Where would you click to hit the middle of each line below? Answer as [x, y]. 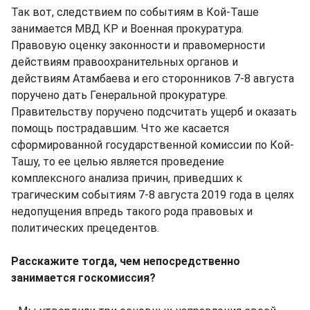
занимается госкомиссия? [83, 277]
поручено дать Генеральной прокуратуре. [119, 95]
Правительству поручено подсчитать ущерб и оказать [154, 111]
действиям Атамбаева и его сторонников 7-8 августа [153, 78]
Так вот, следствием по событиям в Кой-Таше [135, 12]
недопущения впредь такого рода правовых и [132, 211]
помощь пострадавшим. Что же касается [120, 128]
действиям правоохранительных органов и [125, 62]
